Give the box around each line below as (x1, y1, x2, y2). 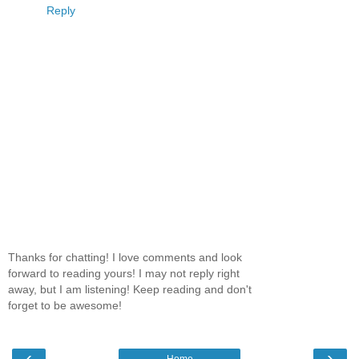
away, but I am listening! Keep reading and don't (8, 282, 252, 296)
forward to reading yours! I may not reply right (8, 266, 240, 280)
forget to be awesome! (8, 298, 122, 312)
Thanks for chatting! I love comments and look (8, 250, 242, 264)
